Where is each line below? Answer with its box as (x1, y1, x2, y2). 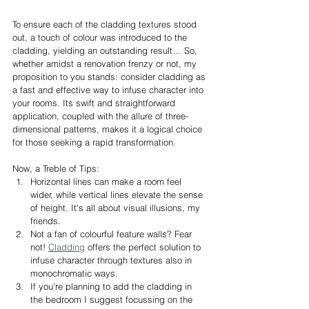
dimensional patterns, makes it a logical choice (12, 123, 205, 134)
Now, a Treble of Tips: (12, 162, 99, 174)
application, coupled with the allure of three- (12, 110, 188, 121)
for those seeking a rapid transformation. (12, 136, 176, 148)
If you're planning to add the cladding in (30, 280, 195, 292)
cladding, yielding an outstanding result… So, (12, 44, 200, 56)
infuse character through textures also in (30, 254, 195, 266)
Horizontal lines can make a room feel (30, 175, 184, 187)
